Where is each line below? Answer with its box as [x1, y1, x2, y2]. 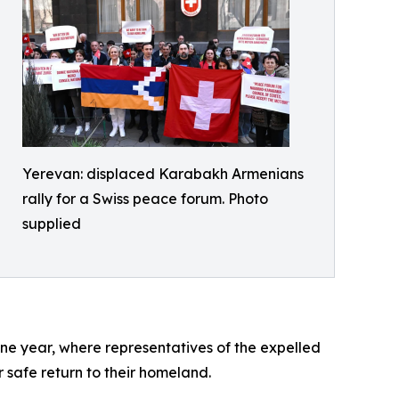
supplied [22, 215, 81, 232]
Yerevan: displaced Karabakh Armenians [22, 165, 304, 183]
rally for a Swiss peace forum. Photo [22, 190, 268, 208]
